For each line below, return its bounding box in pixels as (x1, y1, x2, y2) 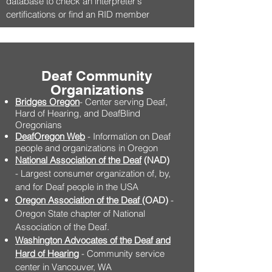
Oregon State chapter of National (15, 208, 145, 219)
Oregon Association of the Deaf (15, 194, 142, 206)
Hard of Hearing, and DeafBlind (15, 107, 140, 119)
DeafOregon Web (15, 131, 85, 142)
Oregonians (15, 119, 62, 131)
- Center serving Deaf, (80, 96, 168, 107)
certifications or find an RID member (6, 8, 149, 20)
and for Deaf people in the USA (15, 181, 138, 192)
